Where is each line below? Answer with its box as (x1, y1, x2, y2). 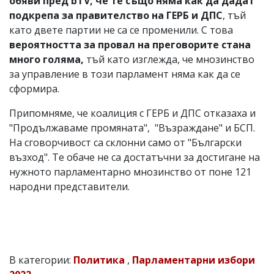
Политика (73, 253, 125, 267)
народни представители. (9, 180, 132, 194)
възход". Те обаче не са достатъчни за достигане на (9, 150, 260, 165)
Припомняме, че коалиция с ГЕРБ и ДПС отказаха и (9, 106, 256, 120)
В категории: (9, 253, 73, 267)
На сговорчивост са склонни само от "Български (9, 136, 242, 150)
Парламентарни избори (132, 253, 255, 267)
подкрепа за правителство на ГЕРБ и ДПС (9, 9, 223, 23)
